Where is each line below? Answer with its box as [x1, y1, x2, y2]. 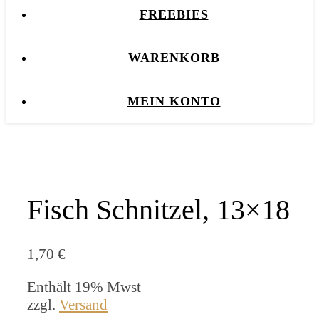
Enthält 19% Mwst [27, 278, 141, 296]
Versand [59, 296, 108, 313]
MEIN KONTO [127, 94, 221, 108]
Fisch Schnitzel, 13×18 [27, 193, 290, 226]
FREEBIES [139, 7, 209, 21]
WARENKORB [127, 51, 220, 65]
